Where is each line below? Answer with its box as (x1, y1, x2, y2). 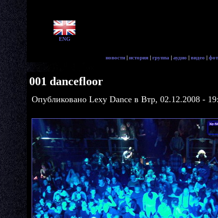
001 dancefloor (29, 74, 103, 88)
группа (152, 54, 169, 60)
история (129, 54, 148, 60)
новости (106, 54, 125, 60)
